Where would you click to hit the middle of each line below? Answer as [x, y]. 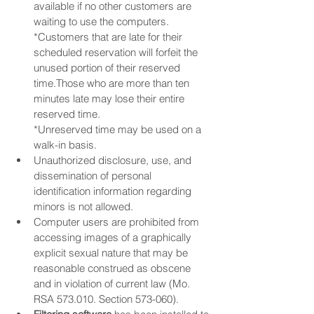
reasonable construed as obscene [114, 268]
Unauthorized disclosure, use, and [114, 161]
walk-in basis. [65, 145]
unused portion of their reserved [108, 68]
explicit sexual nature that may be [112, 253]
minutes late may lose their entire [110, 99]
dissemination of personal [94, 176]
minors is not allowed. [83, 207]
